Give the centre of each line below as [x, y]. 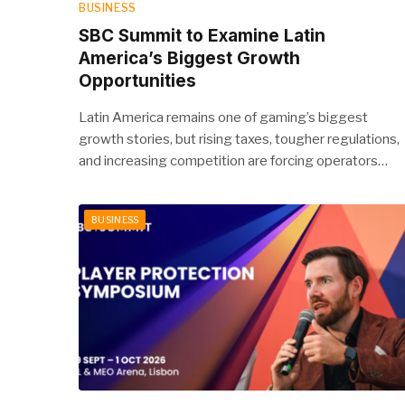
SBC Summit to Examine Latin [202, 35]
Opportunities [137, 80]
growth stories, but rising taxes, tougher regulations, [239, 139]
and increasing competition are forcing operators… [233, 160]
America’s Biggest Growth [189, 58]
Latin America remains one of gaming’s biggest [223, 117]
